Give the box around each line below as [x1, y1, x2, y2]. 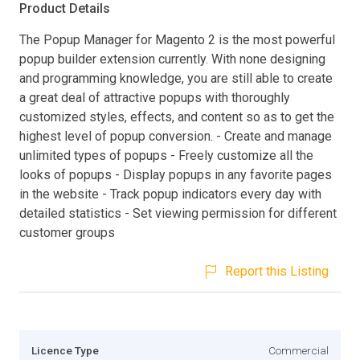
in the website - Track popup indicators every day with [19, 186, 321, 202]
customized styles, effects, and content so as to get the [19, 108, 334, 125]
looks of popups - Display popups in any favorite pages [19, 166, 332, 182]
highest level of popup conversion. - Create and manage [19, 128, 332, 144]
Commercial [268, 343, 329, 357]
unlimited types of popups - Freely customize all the [19, 147, 313, 163]
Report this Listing [225, 263, 329, 279]
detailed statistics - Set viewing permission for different [19, 205, 337, 221]
